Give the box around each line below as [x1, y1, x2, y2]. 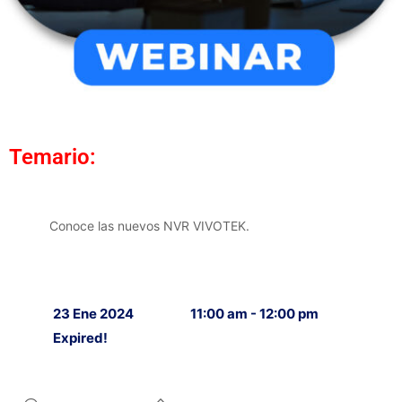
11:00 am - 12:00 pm [190, 305, 319, 322]
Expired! [53, 329, 108, 346]
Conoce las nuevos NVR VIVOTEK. [49, 218, 249, 233]
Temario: [9, 144, 96, 170]
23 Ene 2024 [53, 305, 134, 322]
